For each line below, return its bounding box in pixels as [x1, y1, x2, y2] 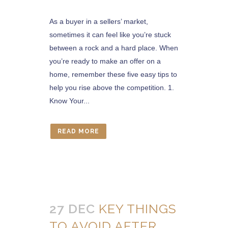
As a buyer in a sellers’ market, [49, 17, 148, 25]
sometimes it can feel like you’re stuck [49, 31, 171, 39]
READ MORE [58, 128, 99, 135]
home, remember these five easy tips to [49, 70, 177, 78]
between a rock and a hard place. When [49, 44, 178, 52]
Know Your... [49, 97, 90, 105]
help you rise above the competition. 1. [49, 83, 174, 92]
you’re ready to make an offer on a [49, 57, 161, 65]
